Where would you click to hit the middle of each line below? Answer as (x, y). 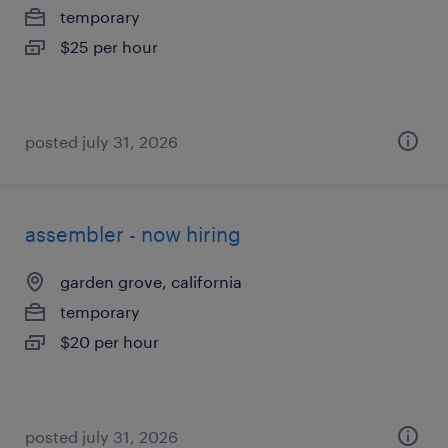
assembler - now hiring (133, 234)
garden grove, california (151, 281)
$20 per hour (109, 341)
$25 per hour (109, 46)
